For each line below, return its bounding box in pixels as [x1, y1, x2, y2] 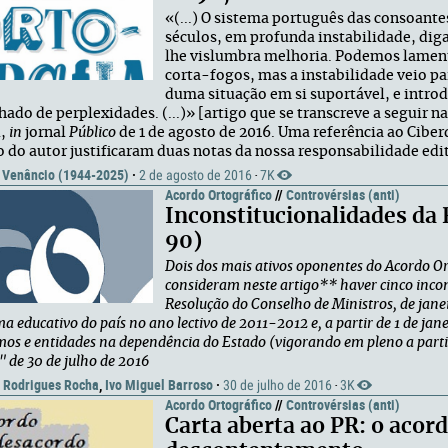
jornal [22, 126, 69, 140]
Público [69, 126, 116, 140]
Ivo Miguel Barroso [105, 375, 213, 394]
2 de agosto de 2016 [139, 167, 252, 183]
